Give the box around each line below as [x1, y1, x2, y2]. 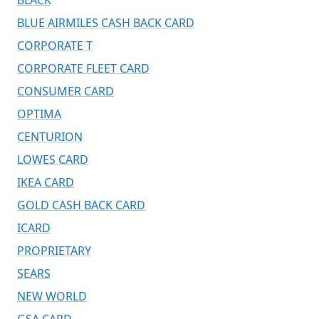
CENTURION [17, 128, 83, 145]
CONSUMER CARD [17, 83, 114, 99]
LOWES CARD [17, 151, 88, 167]
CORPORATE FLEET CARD [17, 60, 150, 76]
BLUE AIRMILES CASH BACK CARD [17, 14, 194, 31]
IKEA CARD [17, 174, 74, 190]
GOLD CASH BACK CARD [17, 197, 145, 213]
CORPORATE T [17, 37, 93, 53]
